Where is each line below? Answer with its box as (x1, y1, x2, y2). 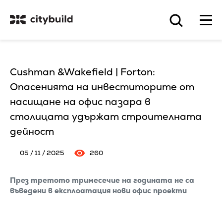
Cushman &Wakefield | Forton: (10, 65, 155, 78)
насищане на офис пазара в (10, 95, 151, 108)
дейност (10, 125, 54, 138)
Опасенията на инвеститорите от (10, 80, 194, 93)
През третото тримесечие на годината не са (10, 175, 194, 185)
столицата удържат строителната (10, 110, 202, 123)
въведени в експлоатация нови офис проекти (10, 186, 187, 195)
